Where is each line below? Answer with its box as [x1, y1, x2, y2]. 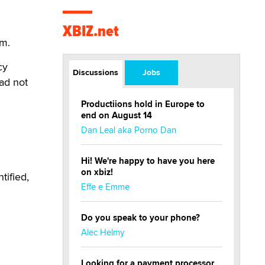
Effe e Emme [81, 180, 130, 193]
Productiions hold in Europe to [81, 98, 205, 111]
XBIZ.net [63, 20, 119, 43]
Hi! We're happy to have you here [81, 154, 215, 167]
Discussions [73, 66, 119, 78]
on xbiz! [81, 166, 113, 179]
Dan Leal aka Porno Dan [81, 124, 176, 136]
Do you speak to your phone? [81, 211, 200, 224]
